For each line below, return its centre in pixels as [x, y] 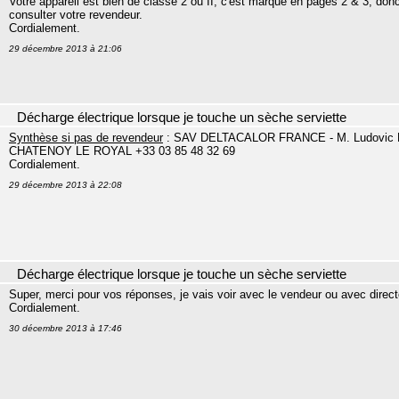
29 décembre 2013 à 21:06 [65, 49]
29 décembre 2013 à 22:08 [65, 185]
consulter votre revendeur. [76, 15]
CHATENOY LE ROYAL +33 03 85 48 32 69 [122, 151]
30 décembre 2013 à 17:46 [65, 328]
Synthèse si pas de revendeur [86, 138]
